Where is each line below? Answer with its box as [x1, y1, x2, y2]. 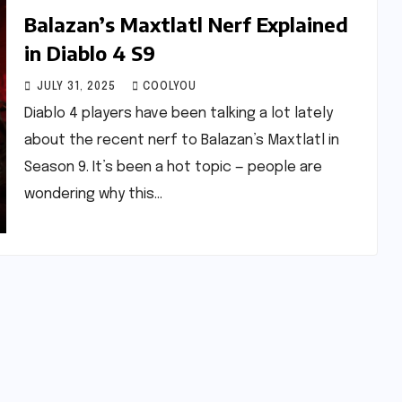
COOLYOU [142, 82, 197, 92]
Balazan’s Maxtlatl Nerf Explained [23, 12, 348, 37]
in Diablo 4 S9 [23, 40, 155, 66]
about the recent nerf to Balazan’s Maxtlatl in [23, 133, 339, 148]
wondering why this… [23, 187, 162, 202]
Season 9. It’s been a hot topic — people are [23, 160, 322, 175]
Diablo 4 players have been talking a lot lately [23, 106, 333, 121]
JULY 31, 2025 [36, 82, 119, 92]
